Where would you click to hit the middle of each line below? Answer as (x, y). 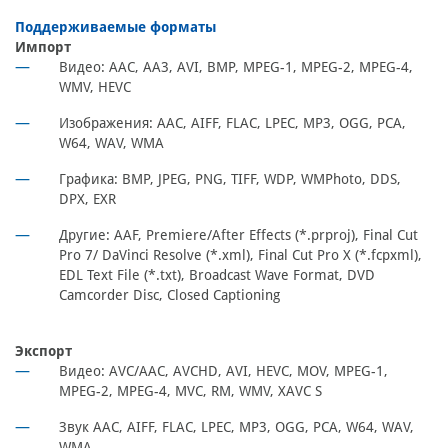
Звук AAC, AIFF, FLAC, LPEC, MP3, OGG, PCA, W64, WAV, (236, 427)
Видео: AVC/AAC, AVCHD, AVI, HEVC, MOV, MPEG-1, (223, 371)
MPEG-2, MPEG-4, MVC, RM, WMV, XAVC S (190, 391)
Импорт (43, 47)
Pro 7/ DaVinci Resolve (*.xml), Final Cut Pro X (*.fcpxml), (240, 255)
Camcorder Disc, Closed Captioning (169, 295)
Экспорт (43, 351)
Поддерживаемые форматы (115, 27)
